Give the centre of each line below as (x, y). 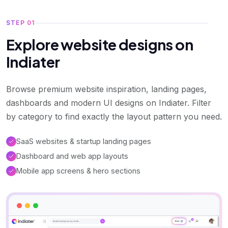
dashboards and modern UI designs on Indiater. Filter (109, 103)
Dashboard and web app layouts (72, 156)
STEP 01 (21, 23)
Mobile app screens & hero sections (78, 171)
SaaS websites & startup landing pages (84, 141)
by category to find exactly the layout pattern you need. (114, 117)
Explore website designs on (100, 44)
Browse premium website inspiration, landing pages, (106, 89)
